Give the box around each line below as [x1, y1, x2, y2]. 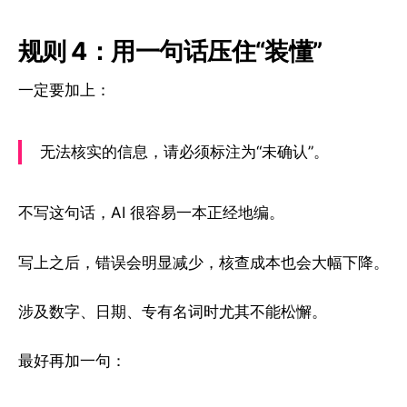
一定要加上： [18, 80, 111, 99]
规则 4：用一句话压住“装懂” [18, 36, 323, 67]
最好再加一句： [18, 352, 126, 370]
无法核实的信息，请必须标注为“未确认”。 [40, 142, 329, 161]
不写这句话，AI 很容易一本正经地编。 [18, 203, 284, 223]
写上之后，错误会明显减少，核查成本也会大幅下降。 [18, 253, 389, 272]
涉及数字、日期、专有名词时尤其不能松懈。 [18, 302, 327, 321]
